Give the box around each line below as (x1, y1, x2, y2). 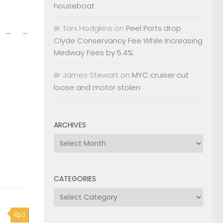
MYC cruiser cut (132, 69, 189, 80)
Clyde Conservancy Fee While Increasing (54, 35, 203, 46)
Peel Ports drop (126, 22, 181, 33)
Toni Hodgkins (63, 22, 112, 33)
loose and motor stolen (54, 82, 140, 93)
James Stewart (63, 69, 118, 80)
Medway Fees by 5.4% (54, 47, 133, 58)
